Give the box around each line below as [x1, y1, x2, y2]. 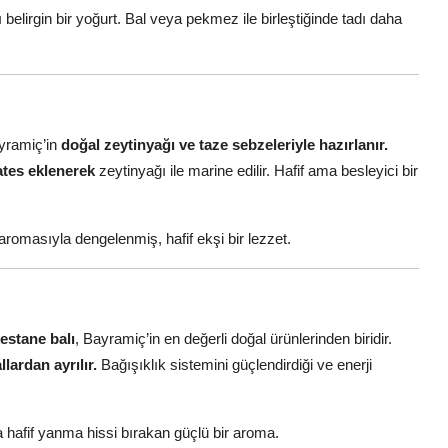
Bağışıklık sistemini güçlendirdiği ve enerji [97, 355, 372, 373]
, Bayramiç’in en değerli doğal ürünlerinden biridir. [75, 329, 392, 347]
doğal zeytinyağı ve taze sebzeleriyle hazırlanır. [61, 135, 388, 153]
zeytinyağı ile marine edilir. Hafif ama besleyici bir [95, 161, 418, 179]
